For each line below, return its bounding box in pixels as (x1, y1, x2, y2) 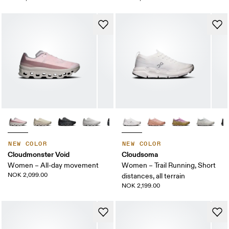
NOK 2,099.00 (8, 171, 48, 179)
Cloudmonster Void (8, 150, 70, 159)
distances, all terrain (122, 172, 185, 181)
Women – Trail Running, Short (122, 161, 216, 170)
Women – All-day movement (8, 161, 99, 170)
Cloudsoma (122, 150, 158, 159)
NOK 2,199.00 (122, 182, 160, 190)
